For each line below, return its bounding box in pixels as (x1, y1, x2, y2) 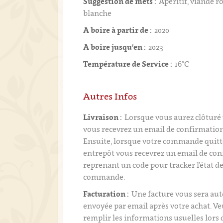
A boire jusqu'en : (83, 42, 146, 51)
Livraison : (83, 112, 122, 121)
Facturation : (83, 189, 129, 198)
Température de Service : (83, 59, 173, 68)
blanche (83, 8, 112, 17)
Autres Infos (83, 91, 137, 102)
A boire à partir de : (83, 25, 152, 34)
